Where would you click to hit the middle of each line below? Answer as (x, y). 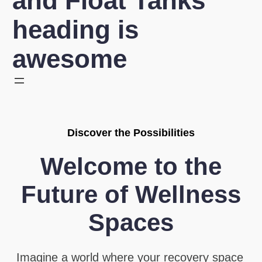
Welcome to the (131, 166)
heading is (76, 30)
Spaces (131, 222)
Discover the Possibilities (131, 132)
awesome (70, 59)
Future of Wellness (131, 194)
